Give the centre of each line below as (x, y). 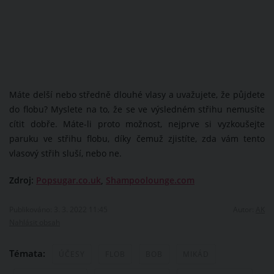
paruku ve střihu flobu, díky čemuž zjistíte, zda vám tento (137, 139)
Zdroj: (23, 181)
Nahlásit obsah (35, 223)
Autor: (244, 210)
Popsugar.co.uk (68, 181)
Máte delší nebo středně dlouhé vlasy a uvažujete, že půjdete (137, 95)
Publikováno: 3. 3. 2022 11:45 (58, 210)
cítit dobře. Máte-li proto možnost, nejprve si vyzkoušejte (137, 124)
